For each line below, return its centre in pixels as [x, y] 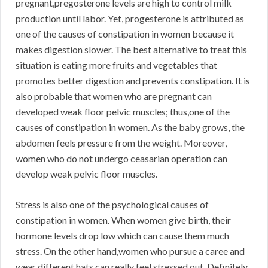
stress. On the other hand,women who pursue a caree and [130, 251]
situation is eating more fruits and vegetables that [116, 65]
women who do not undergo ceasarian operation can [121, 159]
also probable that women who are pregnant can [114, 96]
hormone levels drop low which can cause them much [122, 236]
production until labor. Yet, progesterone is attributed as [130, 19]
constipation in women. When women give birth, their [123, 220]
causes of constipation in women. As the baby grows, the [130, 127]
